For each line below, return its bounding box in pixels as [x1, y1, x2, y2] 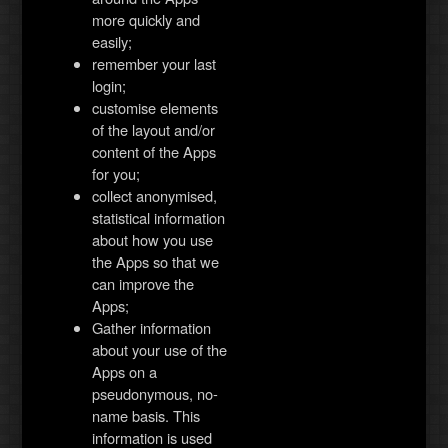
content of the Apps [92, 140, 217, 162]
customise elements [92, 96, 219, 118]
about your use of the [92, 338, 228, 360]
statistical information [92, 206, 226, 228]
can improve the [92, 272, 195, 294]
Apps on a [92, 360, 158, 382]
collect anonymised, [92, 184, 218, 206]
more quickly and [92, 8, 201, 30]
